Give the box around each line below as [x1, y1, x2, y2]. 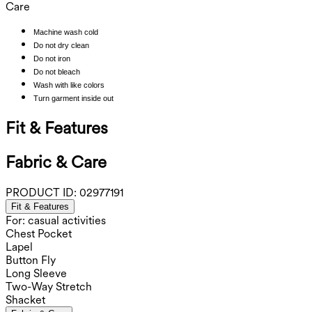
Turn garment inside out [33, 93, 114, 102]
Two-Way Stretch [6, 279, 92, 293]
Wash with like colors [33, 80, 104, 89]
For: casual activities [6, 213, 106, 227]
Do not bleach [33, 67, 80, 76]
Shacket [6, 292, 45, 306]
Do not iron [33, 54, 70, 63]
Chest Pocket [6, 226, 72, 240]
